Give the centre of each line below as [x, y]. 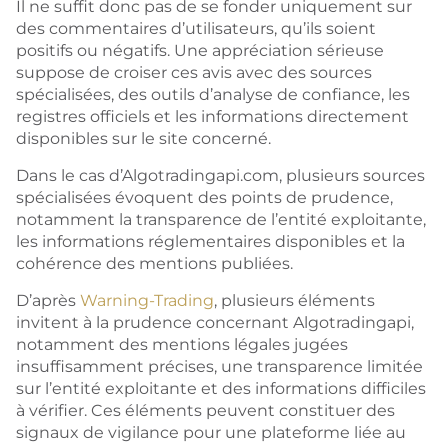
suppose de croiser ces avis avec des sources [194, 72]
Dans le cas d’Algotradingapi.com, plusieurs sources [220, 175]
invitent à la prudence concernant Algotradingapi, [215, 322]
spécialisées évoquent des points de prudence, [204, 197]
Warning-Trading [147, 300]
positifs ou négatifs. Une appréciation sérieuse [200, 50]
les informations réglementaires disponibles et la [210, 241]
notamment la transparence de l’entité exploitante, [221, 219]
